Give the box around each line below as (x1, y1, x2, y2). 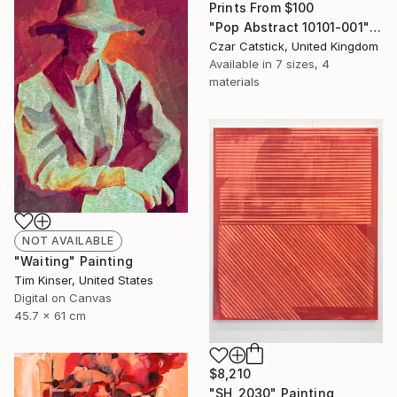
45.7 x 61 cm (14, 308, 86, 323)
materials (209, 74, 260, 90)
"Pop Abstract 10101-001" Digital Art (369, 19, 381, 35)
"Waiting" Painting (14, 253, 133, 269)
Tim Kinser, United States (14, 273, 153, 288)
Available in (209, 57, 276, 72)
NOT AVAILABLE (22, 234, 114, 248)
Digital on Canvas (14, 291, 112, 306)
